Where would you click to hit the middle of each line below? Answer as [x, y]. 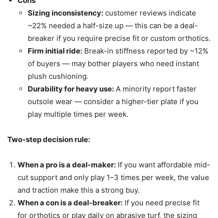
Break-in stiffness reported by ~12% [145, 51]
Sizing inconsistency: [65, 13]
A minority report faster [155, 89]
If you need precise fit [161, 203]
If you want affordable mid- [163, 165]
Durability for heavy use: [71, 89]
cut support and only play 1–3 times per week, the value [113, 178]
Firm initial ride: [55, 51]
